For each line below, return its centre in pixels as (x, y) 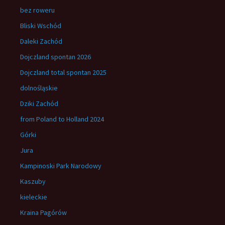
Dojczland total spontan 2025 (63, 72)
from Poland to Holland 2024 (62, 119)
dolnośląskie (39, 88)
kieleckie (34, 197)
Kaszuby (33, 181)
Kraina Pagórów (43, 212)
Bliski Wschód (41, 26)
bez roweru (37, 10)
